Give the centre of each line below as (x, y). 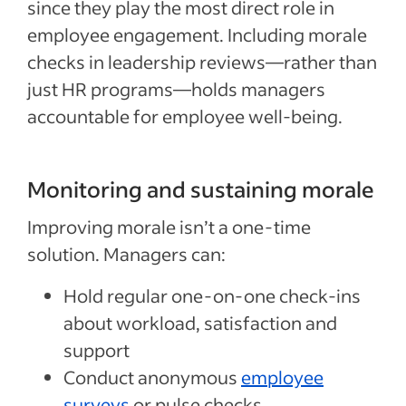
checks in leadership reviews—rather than (202, 62)
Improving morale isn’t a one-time (169, 227)
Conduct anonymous (152, 377)
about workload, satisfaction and (200, 323)
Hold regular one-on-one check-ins (212, 296)
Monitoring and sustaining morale (201, 189)
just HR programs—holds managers (176, 89)
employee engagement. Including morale (197, 35)
